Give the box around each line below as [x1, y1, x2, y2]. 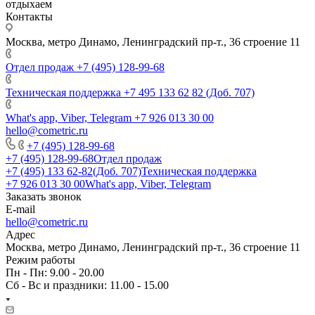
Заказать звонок [6, 190, 82, 202]
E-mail [6, 202, 35, 215]
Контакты [6, 10, 53, 22]
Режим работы [6, 253, 75, 266]
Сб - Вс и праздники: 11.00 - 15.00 [6, 278, 169, 291]
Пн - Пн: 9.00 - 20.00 [6, 266, 104, 278]
